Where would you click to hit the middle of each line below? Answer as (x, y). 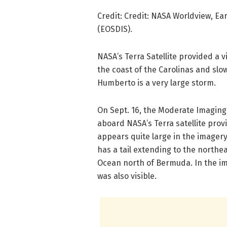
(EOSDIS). (115, 29)
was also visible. (127, 176)
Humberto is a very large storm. (157, 83)
